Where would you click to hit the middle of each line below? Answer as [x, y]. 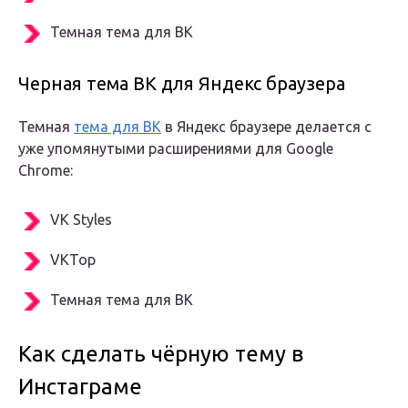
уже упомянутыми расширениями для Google [176, 149]
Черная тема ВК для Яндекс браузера [182, 84]
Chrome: [46, 171]
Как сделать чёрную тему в [161, 354]
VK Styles [81, 220]
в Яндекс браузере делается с [266, 127]
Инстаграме [80, 387]
